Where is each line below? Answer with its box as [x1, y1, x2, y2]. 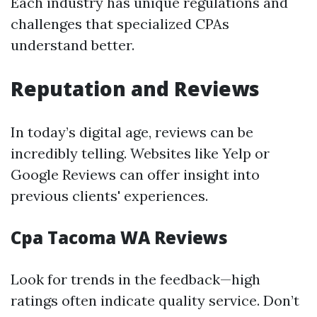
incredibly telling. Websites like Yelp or [11, 144, 270, 162]
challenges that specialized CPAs [11, 15, 229, 33]
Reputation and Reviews [11, 75, 260, 102]
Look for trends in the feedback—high [11, 270, 260, 288]
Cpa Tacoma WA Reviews [11, 226, 228, 249]
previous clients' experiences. [11, 187, 208, 204]
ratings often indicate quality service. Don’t [11, 292, 299, 309]
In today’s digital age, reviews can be [11, 123, 253, 141]
